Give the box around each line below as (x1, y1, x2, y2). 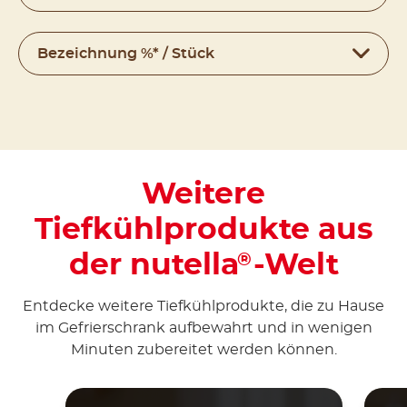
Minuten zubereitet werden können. (70, 342, 337, 357)
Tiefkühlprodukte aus (34, 215, 373, 246)
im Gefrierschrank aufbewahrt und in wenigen (35, 320, 372, 335)
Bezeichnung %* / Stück (37, 46, 214, 62)
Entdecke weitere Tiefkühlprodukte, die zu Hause (23, 298, 384, 313)
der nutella (68, 251, 239, 282)
